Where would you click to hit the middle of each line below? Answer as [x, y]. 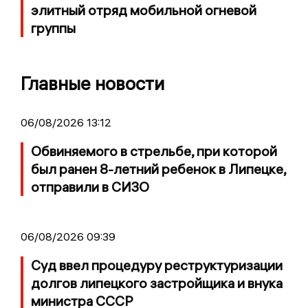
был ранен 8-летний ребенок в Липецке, [158, 169]
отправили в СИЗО [90, 187]
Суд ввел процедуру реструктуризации [157, 265]
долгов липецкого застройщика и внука [157, 283]
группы [53, 28]
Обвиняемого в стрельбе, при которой [154, 151]
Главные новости [92, 84]
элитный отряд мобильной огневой [144, 10]
